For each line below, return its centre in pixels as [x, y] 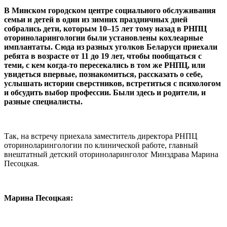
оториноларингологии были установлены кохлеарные [104, 37]
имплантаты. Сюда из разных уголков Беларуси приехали [111, 47]
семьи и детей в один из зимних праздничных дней [96, 19]
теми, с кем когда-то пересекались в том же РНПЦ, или [105, 65]
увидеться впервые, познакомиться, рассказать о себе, [103, 74]
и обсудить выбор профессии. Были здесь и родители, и [105, 92]
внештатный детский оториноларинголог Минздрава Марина [111, 154]
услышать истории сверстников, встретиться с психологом [112, 83]
